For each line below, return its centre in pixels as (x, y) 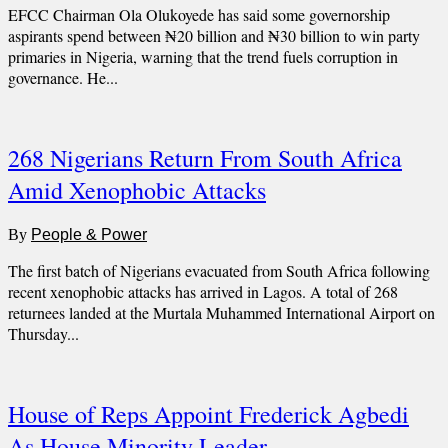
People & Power (89, 234)
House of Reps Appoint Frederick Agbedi (208, 413)
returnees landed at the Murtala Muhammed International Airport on (221, 312)
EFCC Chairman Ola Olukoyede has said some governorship (199, 15)
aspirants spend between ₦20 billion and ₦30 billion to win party (214, 36)
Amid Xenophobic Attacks (137, 190)
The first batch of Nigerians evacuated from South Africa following (219, 270)
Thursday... (43, 333)
